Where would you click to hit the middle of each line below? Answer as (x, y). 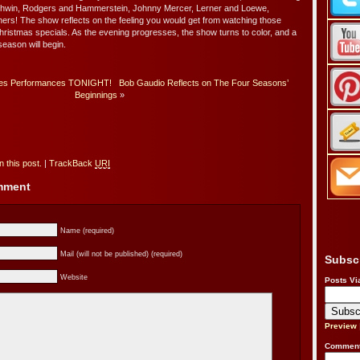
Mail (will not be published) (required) (121, 254)
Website (74, 278)
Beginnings (96, 95)
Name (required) (87, 231)
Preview (341, 326)
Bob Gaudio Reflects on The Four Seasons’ (204, 83)
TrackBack (72, 163)
